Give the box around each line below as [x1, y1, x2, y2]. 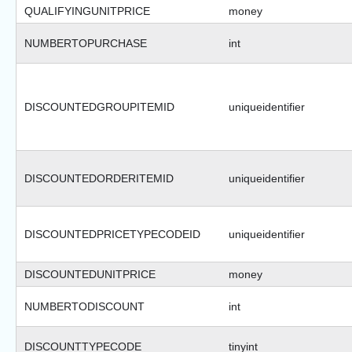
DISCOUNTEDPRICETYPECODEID [24, 228, 200, 241]
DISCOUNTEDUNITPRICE [24, 268, 156, 281]
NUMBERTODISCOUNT [24, 300, 145, 313]
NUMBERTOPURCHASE [24, 37, 147, 50]
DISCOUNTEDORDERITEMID [24, 172, 174, 185]
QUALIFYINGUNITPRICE [24, 5, 150, 18]
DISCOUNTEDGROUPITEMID [24, 101, 174, 114]
